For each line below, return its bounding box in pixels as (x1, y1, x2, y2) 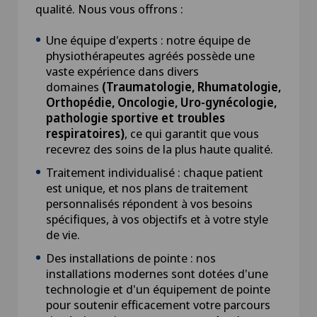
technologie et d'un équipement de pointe (46, 280, 270, 297)
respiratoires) (46, 125, 125, 142)
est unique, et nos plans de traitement (46, 179, 248, 196)
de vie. (46, 226, 80, 243)
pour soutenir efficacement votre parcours (46, 296, 270, 313)
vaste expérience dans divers (46, 62, 199, 79)
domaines (46, 78, 102, 95)
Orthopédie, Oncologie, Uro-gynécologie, (46, 93, 277, 110)
